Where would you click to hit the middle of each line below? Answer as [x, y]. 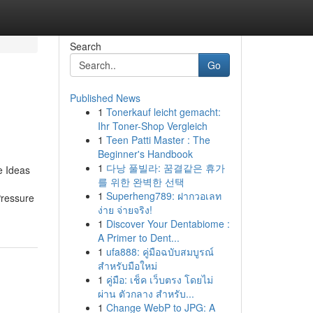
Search [85, 46]
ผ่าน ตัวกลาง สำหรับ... [146, 293]
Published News [105, 98]
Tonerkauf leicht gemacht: [163, 112]
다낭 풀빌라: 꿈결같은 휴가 [165, 168]
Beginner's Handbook [145, 154]
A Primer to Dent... [138, 238]
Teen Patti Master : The [158, 140]
